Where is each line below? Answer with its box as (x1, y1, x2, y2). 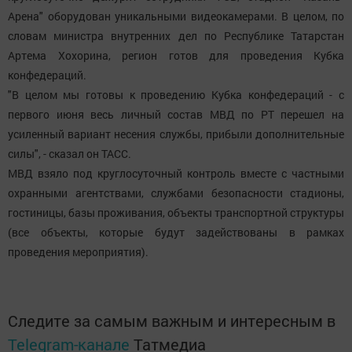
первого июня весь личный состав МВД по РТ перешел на (8, 107, 344, 123)
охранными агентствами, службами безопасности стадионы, (8, 185, 344, 201)
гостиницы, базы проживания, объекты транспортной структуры (8, 205, 344, 221)
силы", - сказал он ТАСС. (8, 146, 131, 162)
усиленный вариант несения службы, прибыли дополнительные (8, 126, 344, 142)
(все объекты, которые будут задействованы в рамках (8, 225, 344, 240)
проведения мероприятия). (8, 244, 148, 260)
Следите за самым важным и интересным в (8, 310, 335, 332)
